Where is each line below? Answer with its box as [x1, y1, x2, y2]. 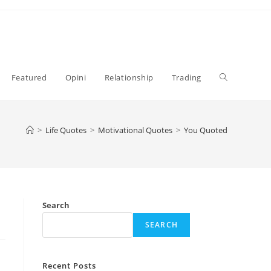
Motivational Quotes [98, 125, 172, 135]
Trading [171, 72, 201, 83]
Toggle [220, 71, 246, 83]
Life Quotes [45, 125, 87, 135]
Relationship [104, 72, 154, 83]
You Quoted [184, 125, 227, 135]
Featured [11, 72, 47, 83]
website [220, 116, 251, 128]
